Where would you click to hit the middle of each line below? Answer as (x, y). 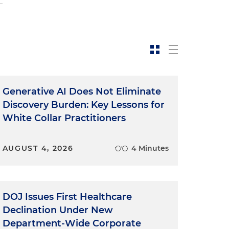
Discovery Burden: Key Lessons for (83, 105)
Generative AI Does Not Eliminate (82, 92)
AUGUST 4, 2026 (38, 148)
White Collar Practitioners (64, 118)
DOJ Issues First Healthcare (67, 197)
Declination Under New (58, 210)
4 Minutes (150, 148)
